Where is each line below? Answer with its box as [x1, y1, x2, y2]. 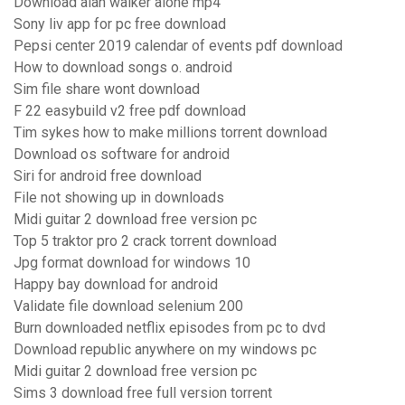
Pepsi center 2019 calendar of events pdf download [14, 37, 343, 55]
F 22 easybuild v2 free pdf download [14, 102, 246, 120]
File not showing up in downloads [14, 189, 224, 207]
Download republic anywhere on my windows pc [14, 341, 316, 359]
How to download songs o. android [14, 59, 232, 77]
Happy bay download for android [14, 276, 218, 294]
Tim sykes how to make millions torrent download [14, 124, 327, 142]
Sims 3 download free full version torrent [14, 384, 272, 402]
